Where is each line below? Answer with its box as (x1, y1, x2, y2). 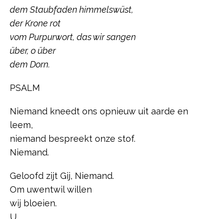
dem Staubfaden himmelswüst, (10, 4, 133, 15)
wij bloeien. (10, 198, 57, 209)
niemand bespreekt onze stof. (10, 133, 135, 144)
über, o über (10, 45, 56, 56)
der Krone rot (10, 18, 61, 29)
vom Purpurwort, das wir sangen (10, 32, 136, 43)
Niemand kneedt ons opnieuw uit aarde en (10, 106, 188, 117)
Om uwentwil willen (10, 184, 92, 195)
